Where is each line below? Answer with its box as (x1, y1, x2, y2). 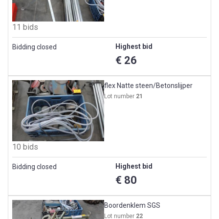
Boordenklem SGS (104, 201, 161, 210)
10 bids (12, 142, 38, 152)
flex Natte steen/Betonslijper (104, 81, 193, 89)
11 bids (12, 22, 38, 32)
